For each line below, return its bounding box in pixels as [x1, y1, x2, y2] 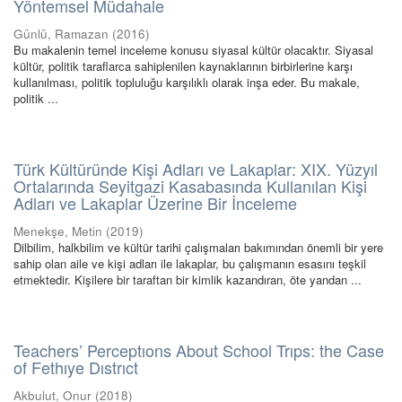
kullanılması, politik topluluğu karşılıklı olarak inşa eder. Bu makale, [13, 74, 360, 91]
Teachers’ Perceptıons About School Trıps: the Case [13, 338, 384, 362]
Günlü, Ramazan [13, 25, 109, 42]
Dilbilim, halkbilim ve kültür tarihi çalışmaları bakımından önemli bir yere [13, 239, 383, 256]
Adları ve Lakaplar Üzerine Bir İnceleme [13, 191, 297, 214]
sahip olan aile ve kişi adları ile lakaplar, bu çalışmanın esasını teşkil [13, 255, 366, 272]
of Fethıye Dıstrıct [13, 355, 138, 379]
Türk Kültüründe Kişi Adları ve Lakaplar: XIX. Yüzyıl [13, 157, 378, 180]
